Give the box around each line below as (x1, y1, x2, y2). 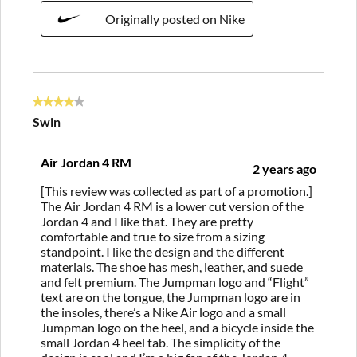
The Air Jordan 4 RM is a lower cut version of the (41, 198, 304, 214)
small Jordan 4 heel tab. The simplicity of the (41, 334, 280, 350)
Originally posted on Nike (105, 10, 245, 26)
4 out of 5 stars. (33, 97, 116, 113)
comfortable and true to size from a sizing (41, 228, 265, 244)
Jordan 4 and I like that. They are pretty (41, 213, 253, 229)
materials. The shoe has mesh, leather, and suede (41, 258, 303, 274)
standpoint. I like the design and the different (41, 243, 284, 259)
